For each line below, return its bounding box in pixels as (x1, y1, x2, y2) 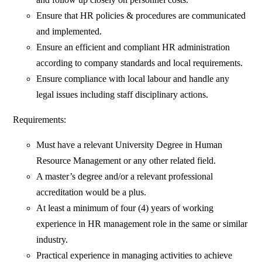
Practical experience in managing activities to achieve (36, 250, 233, 261)
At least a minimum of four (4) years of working (36, 203, 214, 213)
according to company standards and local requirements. (36, 58, 243, 68)
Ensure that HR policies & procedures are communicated (36, 11, 246, 21)
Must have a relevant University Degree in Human (36, 140, 223, 150)
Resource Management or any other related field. (36, 156, 216, 166)
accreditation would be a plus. (36, 187, 147, 198)
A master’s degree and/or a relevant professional (36, 171, 213, 182)
